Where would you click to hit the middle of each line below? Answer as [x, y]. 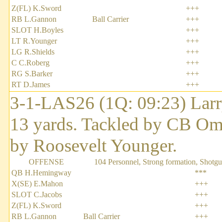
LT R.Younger [34, 41]
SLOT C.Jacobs [37, 195]
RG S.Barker [32, 74]
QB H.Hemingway [41, 173]
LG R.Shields [33, 52]
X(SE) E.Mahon [37, 184]
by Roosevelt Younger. [93, 146]
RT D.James [31, 85]
